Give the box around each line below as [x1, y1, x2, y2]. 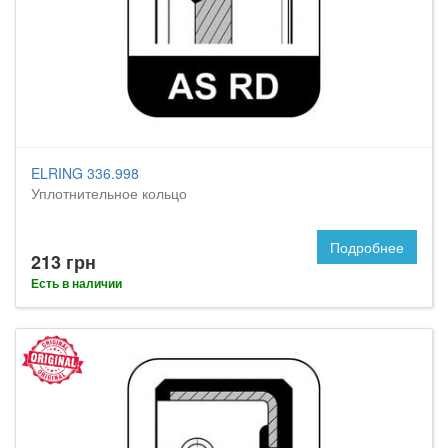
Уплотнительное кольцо [31, 183, 187, 203]
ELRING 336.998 [31, 163, 139, 183]
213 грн [31, 249, 96, 275]
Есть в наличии [31, 274, 122, 292]
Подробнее [330, 237, 404, 257]
